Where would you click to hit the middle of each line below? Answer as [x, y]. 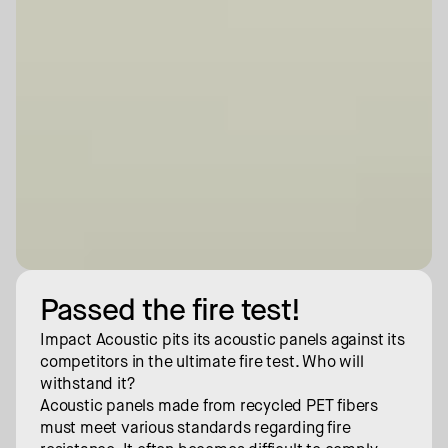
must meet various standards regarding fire [195, 428]
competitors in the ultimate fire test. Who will [202, 362]
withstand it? [87, 384]
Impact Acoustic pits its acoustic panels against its [222, 340]
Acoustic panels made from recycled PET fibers [209, 406]
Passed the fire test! [170, 311]
